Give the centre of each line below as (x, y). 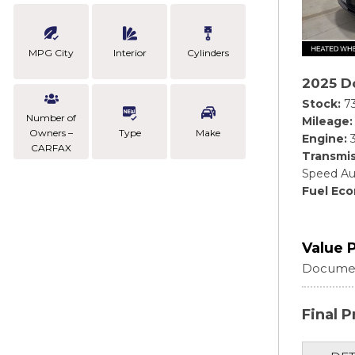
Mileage (326, 121)
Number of (51, 118)
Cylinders (208, 53)
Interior (130, 53)
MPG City (51, 53)
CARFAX (51, 148)
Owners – (51, 133)
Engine (323, 138)
